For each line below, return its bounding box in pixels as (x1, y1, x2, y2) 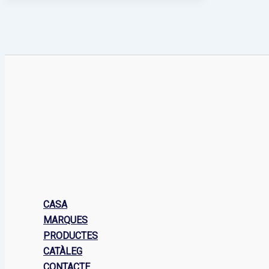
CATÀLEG (43, 246, 82, 257)
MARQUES (43, 214, 88, 226)
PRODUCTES (43, 230, 98, 241)
